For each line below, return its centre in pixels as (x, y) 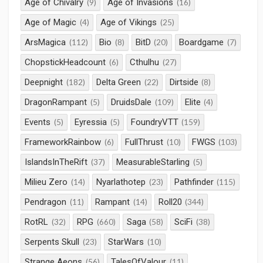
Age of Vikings (129, 23)
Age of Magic (51, 23)
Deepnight (44, 82)
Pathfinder (194, 182)
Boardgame (202, 43)
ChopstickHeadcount (65, 63)
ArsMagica (45, 43)
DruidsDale (131, 102)
